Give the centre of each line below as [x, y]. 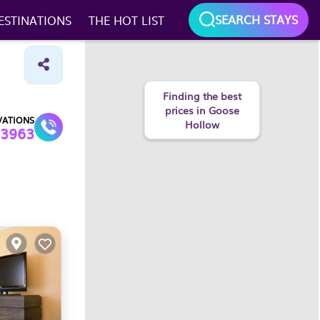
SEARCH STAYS [256, 19]
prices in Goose [202, 110]
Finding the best [202, 96]
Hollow [202, 124]
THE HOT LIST [126, 20]
